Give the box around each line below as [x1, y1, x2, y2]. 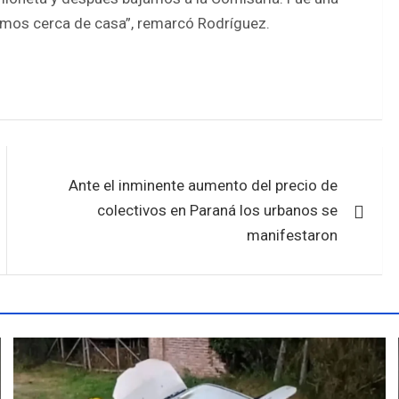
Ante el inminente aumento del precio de [69, 175, 338, 194]
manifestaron [247, 225, 338, 244]
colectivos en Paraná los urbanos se [97, 200, 338, 219]
